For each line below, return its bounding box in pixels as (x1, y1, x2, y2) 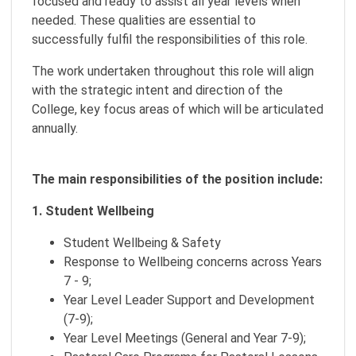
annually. (32, 121, 78, 136)
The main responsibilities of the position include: (32, 172, 323, 187)
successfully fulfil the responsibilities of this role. (32, 32, 308, 47)
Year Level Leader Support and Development (64, 292, 315, 308)
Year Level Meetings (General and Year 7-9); (64, 331, 306, 346)
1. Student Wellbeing (32, 203, 154, 219)
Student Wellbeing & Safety (64, 235, 221, 250)
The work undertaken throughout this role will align (32, 64, 314, 79)
